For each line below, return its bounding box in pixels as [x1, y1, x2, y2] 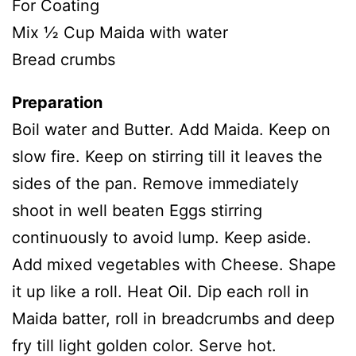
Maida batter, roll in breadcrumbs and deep [12, 309, 335, 329]
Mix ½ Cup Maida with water [12, 23, 228, 43]
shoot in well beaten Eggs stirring [12, 201, 262, 221]
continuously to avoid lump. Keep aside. [12, 228, 311, 248]
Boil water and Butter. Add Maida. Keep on [12, 120, 331, 140]
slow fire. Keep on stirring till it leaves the [12, 147, 323, 167]
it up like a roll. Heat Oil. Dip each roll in [12, 282, 309, 302]
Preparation [12, 93, 103, 113]
